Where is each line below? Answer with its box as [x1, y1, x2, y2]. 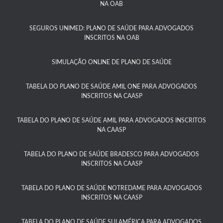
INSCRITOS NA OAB [84, 35, 139, 41]
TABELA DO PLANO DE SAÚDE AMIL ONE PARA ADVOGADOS [26, 84, 197, 90]
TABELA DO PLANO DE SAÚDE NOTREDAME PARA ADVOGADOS [21, 185, 202, 191]
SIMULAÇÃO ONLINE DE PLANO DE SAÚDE [51, 59, 172, 65]
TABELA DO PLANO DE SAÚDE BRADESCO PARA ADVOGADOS [24, 151, 199, 157]
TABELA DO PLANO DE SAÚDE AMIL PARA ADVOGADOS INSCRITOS [17, 117, 206, 123]
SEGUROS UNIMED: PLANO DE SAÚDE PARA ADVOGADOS [29, 25, 194, 31]
